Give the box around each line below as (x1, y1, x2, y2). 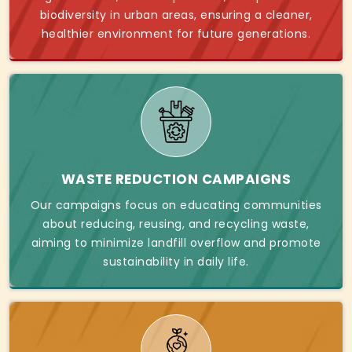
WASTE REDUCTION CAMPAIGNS (60, 170, 291, 189)
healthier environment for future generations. (41, 26, 311, 42)
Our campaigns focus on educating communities (30, 197, 322, 214)
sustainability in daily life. (103, 254, 249, 270)
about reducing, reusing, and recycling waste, (42, 216, 310, 233)
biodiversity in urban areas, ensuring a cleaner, (39, 7, 313, 24)
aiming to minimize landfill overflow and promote (31, 235, 321, 251)
